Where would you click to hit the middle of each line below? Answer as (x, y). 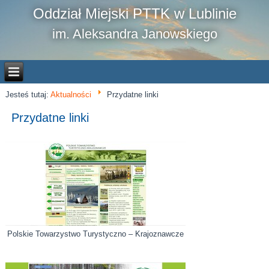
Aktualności (71, 94)
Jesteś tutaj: (28, 94)
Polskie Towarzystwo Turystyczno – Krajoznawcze (96, 234)
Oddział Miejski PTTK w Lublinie (134, 13)
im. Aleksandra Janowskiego (134, 34)
